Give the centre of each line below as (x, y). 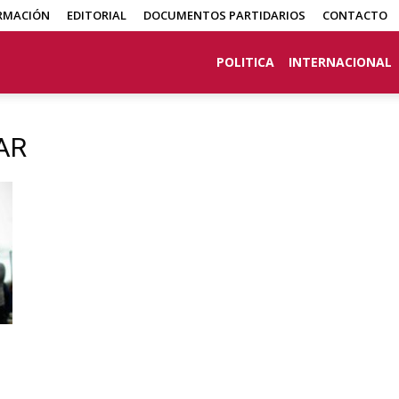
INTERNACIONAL (340, 62)
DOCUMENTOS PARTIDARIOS (224, 15)
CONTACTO (355, 15)
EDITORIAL (97, 15)
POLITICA (245, 62)
